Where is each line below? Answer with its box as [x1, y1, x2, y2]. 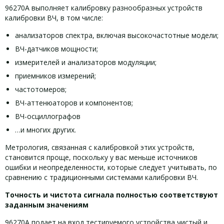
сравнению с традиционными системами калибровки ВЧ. [5, 172, 198, 182]
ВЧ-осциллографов [15, 111, 80, 121]
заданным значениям [5, 200, 88, 209]
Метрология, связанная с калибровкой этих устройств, [5, 142, 194, 152]
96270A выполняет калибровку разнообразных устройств [5, 3, 202, 12]
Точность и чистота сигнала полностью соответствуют [5, 190, 218, 199]
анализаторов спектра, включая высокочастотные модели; [15, 30, 218, 40]
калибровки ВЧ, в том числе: [5, 13, 103, 22]
